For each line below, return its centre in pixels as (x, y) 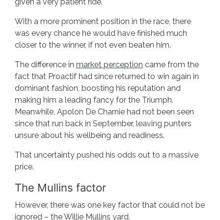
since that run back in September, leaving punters (103, 123)
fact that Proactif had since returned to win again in (107, 76)
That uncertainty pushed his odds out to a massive (107, 155)
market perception (110, 64)
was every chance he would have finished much (101, 33)
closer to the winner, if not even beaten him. (93, 45)
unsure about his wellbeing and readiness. (90, 135)
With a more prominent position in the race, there (103, 21)
